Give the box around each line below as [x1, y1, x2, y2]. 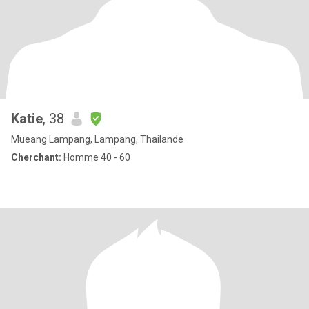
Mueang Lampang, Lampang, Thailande [11, 134, 183, 145]
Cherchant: [11, 152, 61, 163]
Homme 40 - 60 [61, 152, 130, 163]
